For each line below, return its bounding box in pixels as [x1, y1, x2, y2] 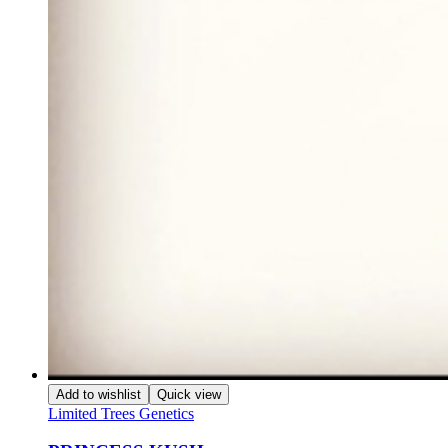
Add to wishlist [56, 386, 141, 402]
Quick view [157, 386, 221, 402]
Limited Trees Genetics [48, 404, 194, 422]
